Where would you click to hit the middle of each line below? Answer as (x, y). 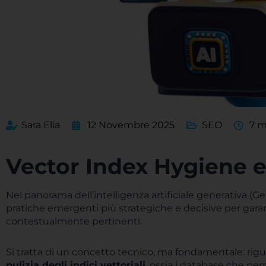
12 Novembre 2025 (131, 125)
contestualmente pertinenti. (74, 221)
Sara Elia (41, 125)
